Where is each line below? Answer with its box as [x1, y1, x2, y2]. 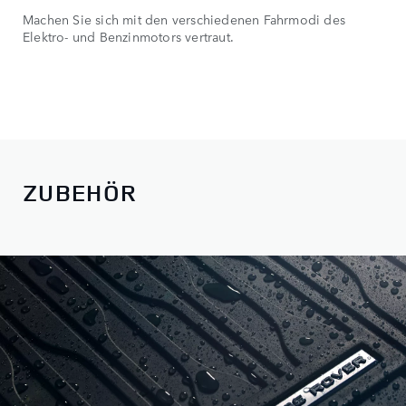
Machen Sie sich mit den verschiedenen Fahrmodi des [23, 9, 346, 28]
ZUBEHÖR [23, 177, 138, 209]
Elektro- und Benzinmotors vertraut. [23, 26, 234, 45]
